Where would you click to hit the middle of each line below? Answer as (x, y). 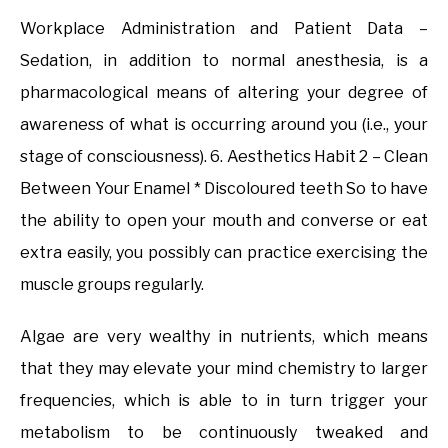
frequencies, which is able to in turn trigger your (224, 400)
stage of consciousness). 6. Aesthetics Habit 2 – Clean (224, 156)
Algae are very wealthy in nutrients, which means (224, 336)
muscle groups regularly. (112, 284)
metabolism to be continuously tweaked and (224, 432)
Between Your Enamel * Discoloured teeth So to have (224, 188)
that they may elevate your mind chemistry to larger (224, 368)
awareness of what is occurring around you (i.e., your (224, 124)
